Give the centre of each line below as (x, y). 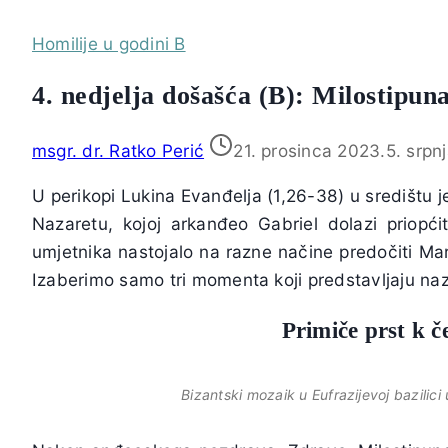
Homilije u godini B (109, 44)
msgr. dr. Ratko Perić (118, 151)
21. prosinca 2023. (309, 151)
